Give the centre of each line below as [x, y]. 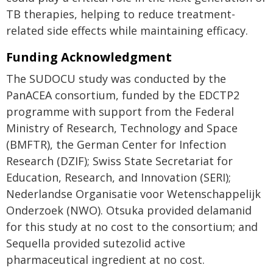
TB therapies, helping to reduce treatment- [121, 14]
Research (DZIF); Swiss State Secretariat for [119, 161]
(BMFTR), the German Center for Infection [116, 144]
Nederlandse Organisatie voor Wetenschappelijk [133, 194]
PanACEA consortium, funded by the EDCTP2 [123, 95]
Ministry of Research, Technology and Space [122, 128]
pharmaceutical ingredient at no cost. [105, 260]
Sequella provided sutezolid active [96, 243]
